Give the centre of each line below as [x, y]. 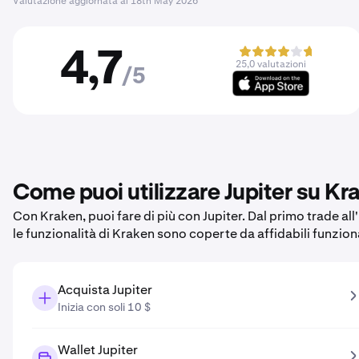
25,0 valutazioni [270, 64]
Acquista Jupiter [105, 290]
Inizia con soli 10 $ [104, 307]
